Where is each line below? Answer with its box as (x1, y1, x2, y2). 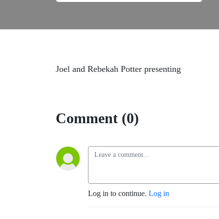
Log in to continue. (88, 189, 149, 197)
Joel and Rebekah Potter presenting (56, 64, 181, 74)
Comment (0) (56, 110, 139, 126)
